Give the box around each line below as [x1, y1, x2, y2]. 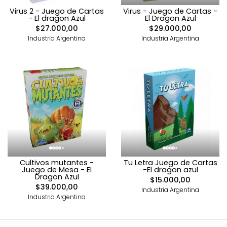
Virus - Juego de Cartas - [123, 6, 217, 16]
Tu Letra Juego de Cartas [123, 157, 217, 168]
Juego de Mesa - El [22, 164, 92, 175]
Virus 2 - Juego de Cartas [10, 6, 104, 16]
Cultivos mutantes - [20, 157, 94, 168]
